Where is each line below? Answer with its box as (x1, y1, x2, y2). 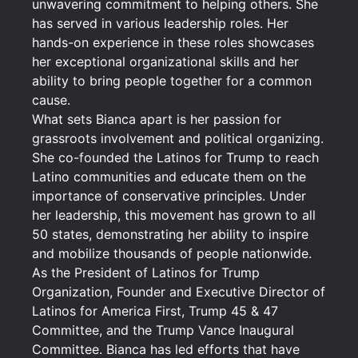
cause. (32, 92, 70, 108)
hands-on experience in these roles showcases (32, 34, 314, 50)
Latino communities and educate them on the (32, 169, 306, 185)
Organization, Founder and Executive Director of (32, 284, 325, 300)
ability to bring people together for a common (32, 73, 312, 89)
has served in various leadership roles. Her (32, 15, 288, 31)
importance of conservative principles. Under (32, 188, 306, 204)
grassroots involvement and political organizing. (32, 130, 324, 146)
